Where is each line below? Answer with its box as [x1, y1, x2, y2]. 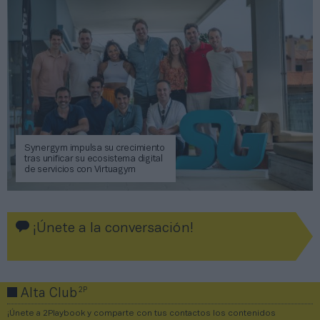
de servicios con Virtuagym [24, 165, 136, 174]
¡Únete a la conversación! [29, 221, 194, 235]
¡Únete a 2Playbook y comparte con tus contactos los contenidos [7, 309, 276, 317]
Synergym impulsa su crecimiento [24, 144, 165, 153]
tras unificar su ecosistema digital [24, 154, 163, 164]
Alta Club [17, 287, 81, 300]
